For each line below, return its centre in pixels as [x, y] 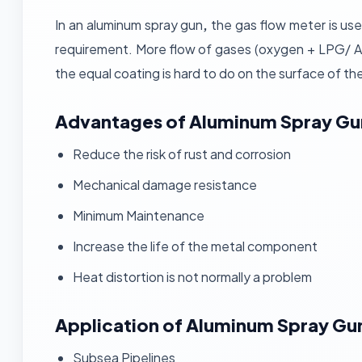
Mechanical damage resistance [165, 185]
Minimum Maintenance [139, 215]
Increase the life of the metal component [195, 246]
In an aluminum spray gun [129, 25]
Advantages [109, 121]
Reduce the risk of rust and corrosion [182, 154]
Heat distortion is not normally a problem [192, 277]
